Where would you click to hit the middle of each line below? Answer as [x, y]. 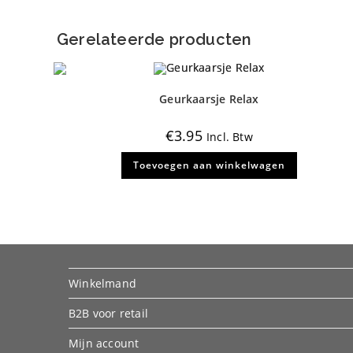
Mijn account [104, 343]
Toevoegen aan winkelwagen [209, 165]
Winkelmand [102, 283]
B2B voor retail [108, 313]
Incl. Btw [230, 137]
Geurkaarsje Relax [209, 99]
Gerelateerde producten [154, 39]
